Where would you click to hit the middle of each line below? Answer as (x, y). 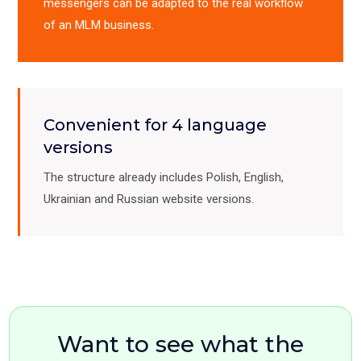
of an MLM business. (99, 25)
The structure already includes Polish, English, (164, 178)
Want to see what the (180, 344)
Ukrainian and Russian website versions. (149, 199)
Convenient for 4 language (155, 125)
